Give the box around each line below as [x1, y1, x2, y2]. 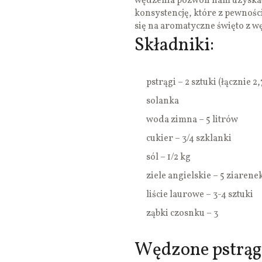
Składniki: [135, 33, 214, 59]
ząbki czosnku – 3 [146, 207, 218, 220]
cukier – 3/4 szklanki [146, 132, 232, 146]
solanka [146, 95, 179, 108]
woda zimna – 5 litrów [146, 113, 238, 127]
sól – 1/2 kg [146, 151, 191, 164]
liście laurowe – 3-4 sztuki [146, 188, 253, 202]
